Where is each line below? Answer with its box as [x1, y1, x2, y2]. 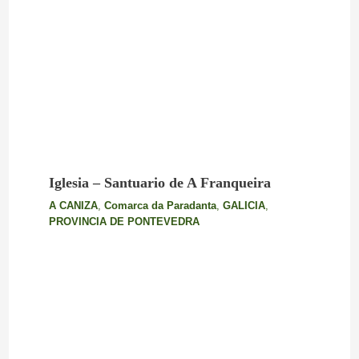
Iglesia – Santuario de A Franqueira [48, 175, 271, 192]
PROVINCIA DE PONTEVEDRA [48, 216, 200, 228]
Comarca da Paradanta [103, 200, 216, 212]
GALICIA [222, 200, 265, 212]
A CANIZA [48, 200, 98, 212]
